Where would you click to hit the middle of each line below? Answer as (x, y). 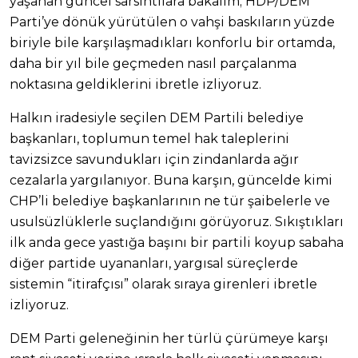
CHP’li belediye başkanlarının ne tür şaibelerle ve (170, 201)
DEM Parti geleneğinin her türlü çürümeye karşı (169, 339)
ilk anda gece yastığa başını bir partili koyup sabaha (177, 243)
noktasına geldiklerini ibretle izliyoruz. (135, 85)
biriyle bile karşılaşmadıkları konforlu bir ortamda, (172, 43)
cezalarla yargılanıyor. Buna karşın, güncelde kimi (171, 181)
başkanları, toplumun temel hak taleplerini (149, 139)
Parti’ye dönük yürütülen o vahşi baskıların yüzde (172, 22)
